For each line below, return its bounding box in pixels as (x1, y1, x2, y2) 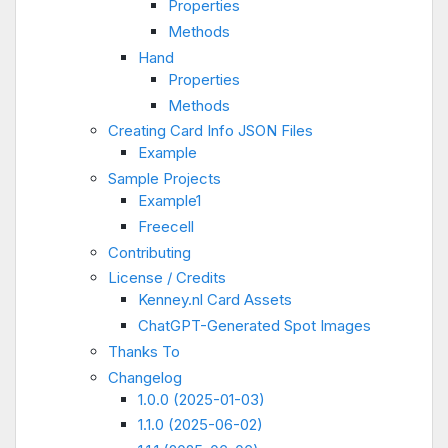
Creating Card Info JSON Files (108, 121, 313, 141)
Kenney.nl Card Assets (138, 290, 292, 310)
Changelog (108, 367, 182, 387)
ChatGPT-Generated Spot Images (138, 316, 371, 336)
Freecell (138, 216, 194, 236)
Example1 (138, 191, 201, 211)
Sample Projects (108, 169, 221, 189)
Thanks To (108, 341, 180, 361)
